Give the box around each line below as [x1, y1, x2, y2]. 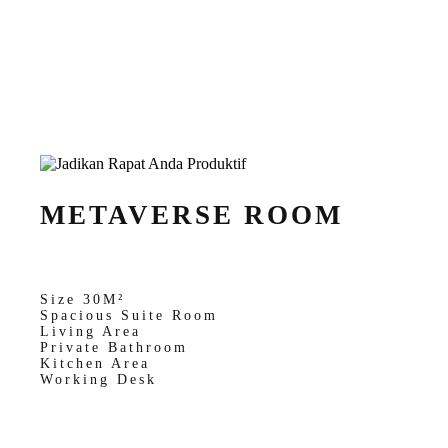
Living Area [40, 323, 141, 339]
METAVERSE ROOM [40, 199, 343, 230]
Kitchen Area [40, 355, 150, 371]
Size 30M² [40, 291, 125, 307]
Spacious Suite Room [40, 307, 218, 323]
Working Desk [40, 371, 157, 387]
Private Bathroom [40, 339, 188, 355]
